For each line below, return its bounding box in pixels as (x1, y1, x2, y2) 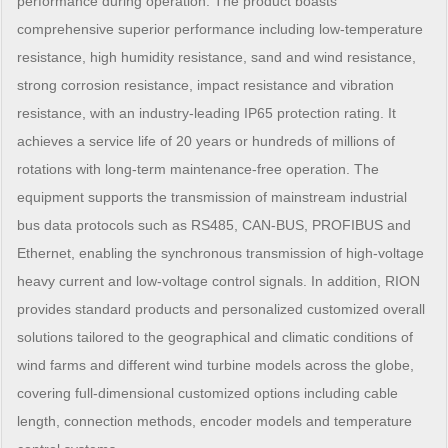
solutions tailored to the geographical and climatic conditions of (17, 329, 414, 346)
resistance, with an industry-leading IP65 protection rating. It (17, 105, 397, 122)
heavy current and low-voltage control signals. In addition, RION (17, 273, 421, 290)
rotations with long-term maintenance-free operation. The (17, 161, 380, 178)
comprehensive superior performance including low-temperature (17, 21, 424, 38)
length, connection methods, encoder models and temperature (17, 413, 413, 430)
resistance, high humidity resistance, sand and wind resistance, (17, 49, 417, 66)
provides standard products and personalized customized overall (17, 301, 426, 318)
